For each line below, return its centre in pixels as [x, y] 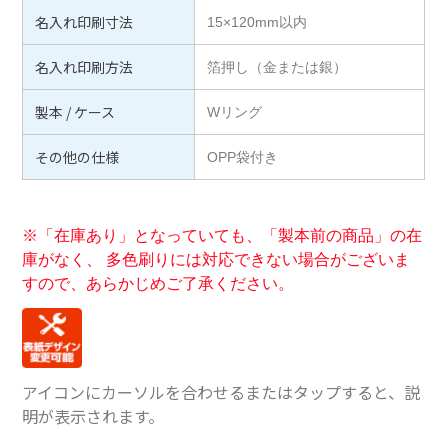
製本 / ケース [75, 111]
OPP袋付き [243, 156]
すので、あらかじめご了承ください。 [158, 283]
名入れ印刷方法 [84, 66]
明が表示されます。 [93, 415]
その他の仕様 [77, 156]
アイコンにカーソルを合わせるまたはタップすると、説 [221, 391]
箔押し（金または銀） [277, 66]
